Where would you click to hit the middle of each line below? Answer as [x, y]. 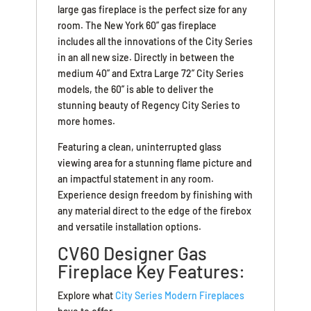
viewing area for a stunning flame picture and [155, 162]
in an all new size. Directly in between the [146, 57]
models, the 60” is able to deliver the [136, 89]
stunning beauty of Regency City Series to [149, 105]
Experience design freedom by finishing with [155, 194]
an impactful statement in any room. [136, 178]
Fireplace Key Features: [152, 271]
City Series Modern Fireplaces [180, 295]
